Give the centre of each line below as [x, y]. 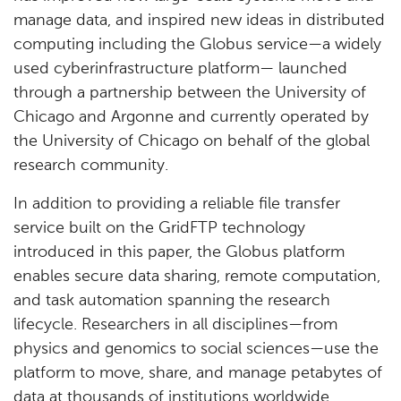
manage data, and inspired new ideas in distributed [199, 21]
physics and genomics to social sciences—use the [196, 349]
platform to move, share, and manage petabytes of [198, 373]
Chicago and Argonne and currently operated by [191, 117]
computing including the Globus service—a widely [197, 45]
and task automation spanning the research [172, 301]
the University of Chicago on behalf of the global [192, 141]
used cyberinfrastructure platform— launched [180, 69]
